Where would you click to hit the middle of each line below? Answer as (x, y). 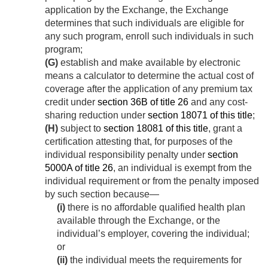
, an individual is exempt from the (182, 168)
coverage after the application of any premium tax (149, 89)
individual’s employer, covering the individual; (153, 234)
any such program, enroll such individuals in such (149, 36)
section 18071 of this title (200, 115)
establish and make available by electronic (149, 63)
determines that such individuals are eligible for (144, 23)
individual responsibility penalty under (126, 155)
